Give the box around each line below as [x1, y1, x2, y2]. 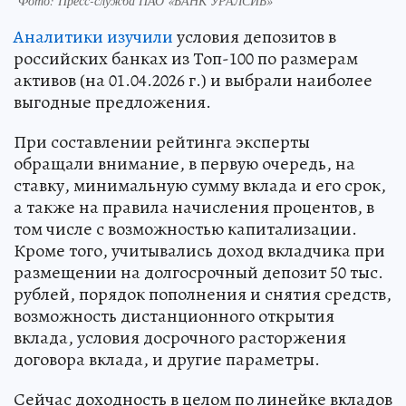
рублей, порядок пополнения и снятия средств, [14, 282, 391, 307]
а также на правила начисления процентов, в [14, 195, 374, 220]
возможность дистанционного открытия [14, 304, 334, 329]
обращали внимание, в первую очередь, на [14, 151, 355, 177]
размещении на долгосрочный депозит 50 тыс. [14, 260, 383, 285]
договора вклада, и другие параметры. [14, 347, 320, 372]
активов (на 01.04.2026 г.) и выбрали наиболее [14, 68, 372, 93]
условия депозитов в [173, 24, 336, 50]
